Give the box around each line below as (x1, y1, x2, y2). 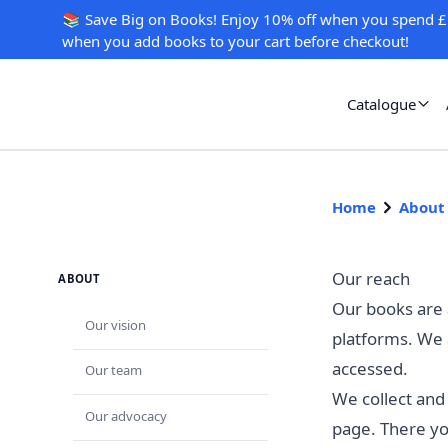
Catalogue (347, 93, 416, 114)
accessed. (332, 356, 408, 380)
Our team (84, 361, 142, 380)
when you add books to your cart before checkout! (62, 30, 409, 51)
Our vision (84, 316, 146, 334)
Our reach (332, 266, 410, 290)
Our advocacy (84, 406, 167, 425)
